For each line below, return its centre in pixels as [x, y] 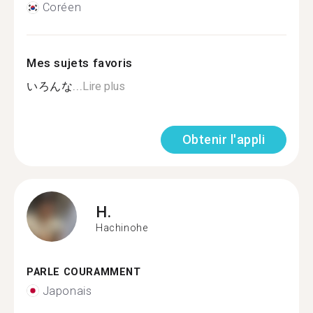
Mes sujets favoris [80, 63]
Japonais [67, 291]
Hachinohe [122, 227]
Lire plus [104, 86]
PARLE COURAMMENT [84, 272]
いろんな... [55, 86]
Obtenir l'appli [223, 139]
